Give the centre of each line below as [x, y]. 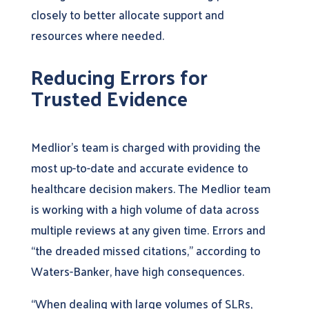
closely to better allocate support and [127, 14]
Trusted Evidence [109, 98]
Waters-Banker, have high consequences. [137, 271]
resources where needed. [97, 35]
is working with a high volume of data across [145, 209]
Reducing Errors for [119, 76]
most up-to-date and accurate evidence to [139, 167]
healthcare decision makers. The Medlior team [150, 188]
